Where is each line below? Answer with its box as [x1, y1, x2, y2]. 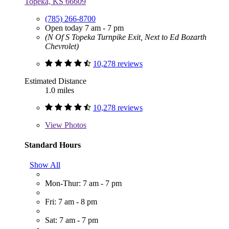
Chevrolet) [45, 41, 79, 51]
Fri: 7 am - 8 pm [45, 197, 97, 207]
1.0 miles [45, 85, 74, 95]
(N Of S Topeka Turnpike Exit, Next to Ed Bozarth [45, 32, 207, 41]
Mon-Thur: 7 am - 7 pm [45, 179, 122, 188]
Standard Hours [25, 140, 81, 149]
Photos [62, 120, 86, 129]
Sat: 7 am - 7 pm [45, 216, 98, 225]
